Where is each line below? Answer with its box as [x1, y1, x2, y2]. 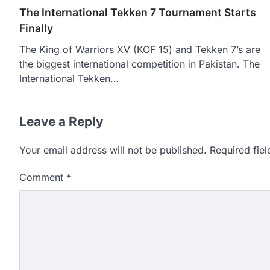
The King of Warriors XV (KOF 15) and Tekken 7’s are [19, 43, 260, 55]
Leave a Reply [19, 113, 104, 129]
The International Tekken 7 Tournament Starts [19, 5, 256, 19]
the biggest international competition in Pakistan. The [19, 57, 260, 70]
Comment [19, 171, 66, 183]
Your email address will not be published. [19, 143, 207, 156]
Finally [19, 21, 53, 34]
